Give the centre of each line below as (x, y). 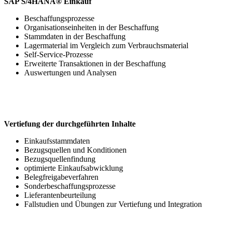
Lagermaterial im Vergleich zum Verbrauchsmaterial (106, 46)
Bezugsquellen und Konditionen (75, 150)
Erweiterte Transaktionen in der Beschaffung (95, 64)
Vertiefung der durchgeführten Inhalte (70, 124)
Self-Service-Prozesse (59, 55)
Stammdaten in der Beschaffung (75, 37)
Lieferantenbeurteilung (60, 195)
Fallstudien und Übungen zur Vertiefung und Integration (113, 204)
